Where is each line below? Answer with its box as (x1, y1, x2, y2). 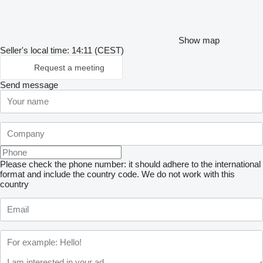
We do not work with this (141, 168, 235, 179)
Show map (178, 35, 220, 45)
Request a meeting (34, 62, 104, 72)
